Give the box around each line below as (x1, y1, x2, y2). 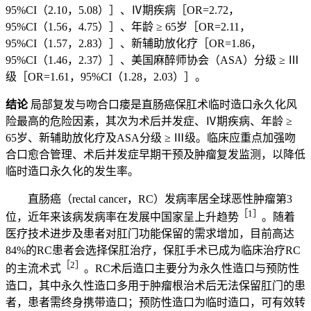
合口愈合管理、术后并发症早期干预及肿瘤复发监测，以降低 (6, 149, 305, 160)
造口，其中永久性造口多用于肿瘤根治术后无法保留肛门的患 (6, 279, 305, 292)
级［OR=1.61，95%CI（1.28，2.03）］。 (6, 71, 206, 83)
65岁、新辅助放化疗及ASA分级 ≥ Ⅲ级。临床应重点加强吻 (6, 132, 296, 144)
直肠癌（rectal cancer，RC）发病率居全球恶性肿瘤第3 (28, 193, 292, 205)
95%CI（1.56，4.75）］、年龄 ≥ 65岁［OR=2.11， (6, 21, 251, 33)
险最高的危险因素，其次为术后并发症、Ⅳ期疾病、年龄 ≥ (6, 115, 292, 127)
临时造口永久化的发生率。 (6, 165, 139, 177)
